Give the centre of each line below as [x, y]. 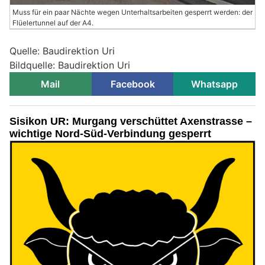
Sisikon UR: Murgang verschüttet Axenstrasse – [131, 121]
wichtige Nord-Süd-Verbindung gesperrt [110, 133]
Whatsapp [215, 84]
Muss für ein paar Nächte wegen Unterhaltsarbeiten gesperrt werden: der [132, 12]
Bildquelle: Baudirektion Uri [70, 65]
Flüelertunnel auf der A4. [53, 22]
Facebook [132, 84]
